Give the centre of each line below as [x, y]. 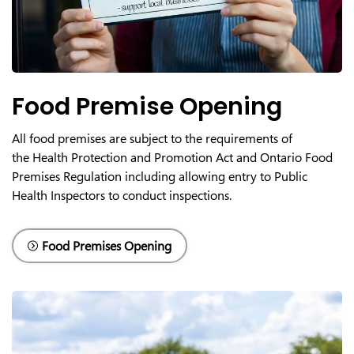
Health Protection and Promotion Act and [145, 157]
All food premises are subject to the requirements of [152, 138]
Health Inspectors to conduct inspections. [122, 195]
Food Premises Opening [107, 245]
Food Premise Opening [147, 106]
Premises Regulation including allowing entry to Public [160, 176]
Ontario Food [296, 157]
